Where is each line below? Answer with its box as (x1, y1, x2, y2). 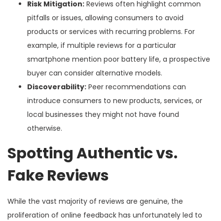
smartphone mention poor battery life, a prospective (27, 54, 210, 64)
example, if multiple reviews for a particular (27, 40, 176, 50)
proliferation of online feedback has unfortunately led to (7, 210, 202, 220)
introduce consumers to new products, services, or (27, 95, 202, 106)
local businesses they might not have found (27, 109, 179, 119)
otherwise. (27, 123, 62, 133)
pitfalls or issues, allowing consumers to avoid (27, 12, 184, 23)
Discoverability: (27, 81, 86, 92)
